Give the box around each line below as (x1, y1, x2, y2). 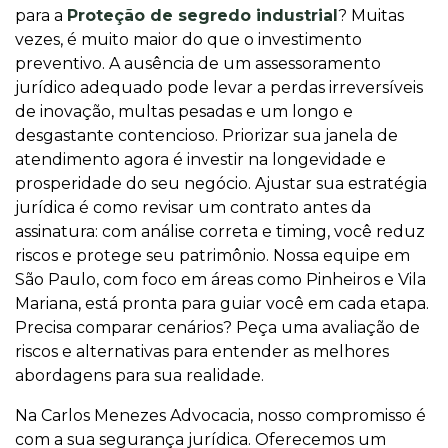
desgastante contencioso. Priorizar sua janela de (15, 126, 398, 145)
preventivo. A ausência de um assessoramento (15, 54, 381, 73)
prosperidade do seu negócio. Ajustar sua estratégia (15, 174, 427, 193)
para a (15, 6, 67, 25)
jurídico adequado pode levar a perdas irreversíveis (15, 78, 423, 97)
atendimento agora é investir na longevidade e (15, 150, 386, 169)
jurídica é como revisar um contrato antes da (15, 198, 371, 217)
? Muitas (338, 6, 404, 25)
